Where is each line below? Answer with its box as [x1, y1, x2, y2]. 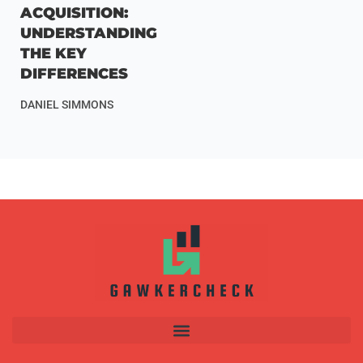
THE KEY [20, 44, 87, 62]
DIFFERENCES [20, 64, 128, 83]
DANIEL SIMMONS [20, 97, 113, 111]
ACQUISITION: [20, 3, 128, 22]
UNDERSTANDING [20, 23, 157, 42]
